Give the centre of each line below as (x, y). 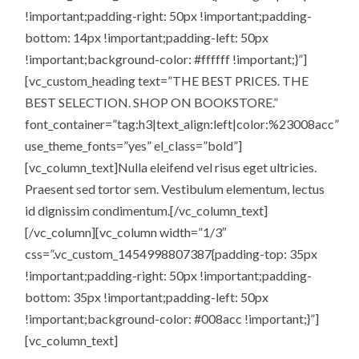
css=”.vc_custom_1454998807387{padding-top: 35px (171, 253)
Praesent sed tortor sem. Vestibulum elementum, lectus (175, 188)
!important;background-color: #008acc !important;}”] (172, 318)
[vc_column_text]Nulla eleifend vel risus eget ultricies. (171, 167)
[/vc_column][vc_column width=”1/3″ (126, 232)
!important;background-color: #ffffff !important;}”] (166, 58)
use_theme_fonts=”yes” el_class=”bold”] (134, 145)
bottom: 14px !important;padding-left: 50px (147, 37)
